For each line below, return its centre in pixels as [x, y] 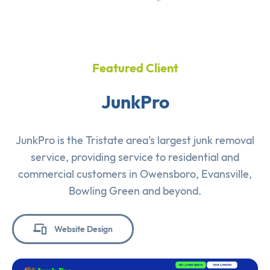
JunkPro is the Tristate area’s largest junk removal [135, 140]
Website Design [83, 229]
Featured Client [135, 67]
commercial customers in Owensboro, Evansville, [135, 174]
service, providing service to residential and [135, 157]
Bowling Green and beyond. [135, 190]
